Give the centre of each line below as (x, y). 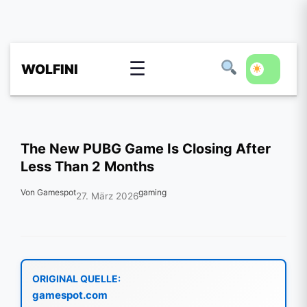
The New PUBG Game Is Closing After (146, 149)
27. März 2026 (107, 196)
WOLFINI (50, 69)
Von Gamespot (48, 192)
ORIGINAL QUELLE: (76, 278)
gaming (152, 192)
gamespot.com (70, 295)
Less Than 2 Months (87, 167)
